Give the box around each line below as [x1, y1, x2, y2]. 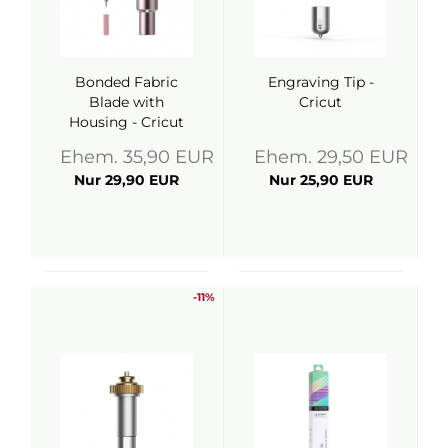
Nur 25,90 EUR [268, 171, 373, 189]
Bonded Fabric [75, 73, 178, 91]
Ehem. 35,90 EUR [60, 146, 214, 168]
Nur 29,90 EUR [74, 171, 179, 189]
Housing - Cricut [69, 113, 184, 131]
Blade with [89, 93, 164, 111]
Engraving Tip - [267, 73, 374, 91]
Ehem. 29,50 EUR [254, 146, 408, 168]
